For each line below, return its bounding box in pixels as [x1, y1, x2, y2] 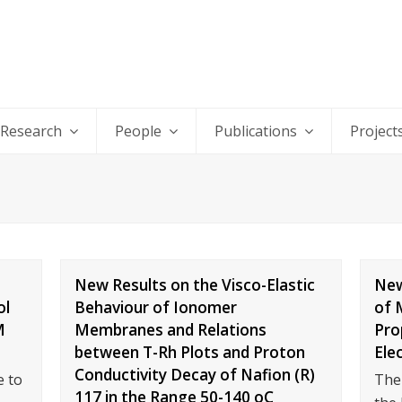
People [115, 121, 165, 141]
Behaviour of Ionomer [74, 297, 238, 318]
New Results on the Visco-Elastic [74, 275, 316, 295]
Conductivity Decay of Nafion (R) [74, 364, 316, 385]
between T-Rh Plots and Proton [74, 342, 306, 363]
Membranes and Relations [74, 319, 267, 340]
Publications [214, 121, 301, 141]
